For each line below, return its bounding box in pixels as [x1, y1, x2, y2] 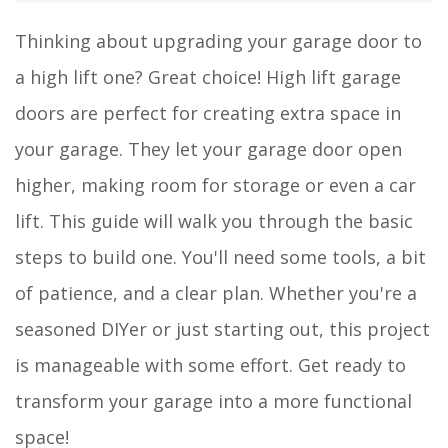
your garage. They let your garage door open [15, 136, 402, 161]
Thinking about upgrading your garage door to [15, 28, 422, 53]
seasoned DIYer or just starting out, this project [15, 316, 430, 341]
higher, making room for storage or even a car [15, 172, 416, 197]
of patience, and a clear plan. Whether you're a [15, 280, 417, 305]
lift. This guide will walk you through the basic [15, 208, 413, 233]
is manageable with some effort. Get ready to [15, 352, 406, 377]
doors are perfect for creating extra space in [15, 100, 401, 125]
